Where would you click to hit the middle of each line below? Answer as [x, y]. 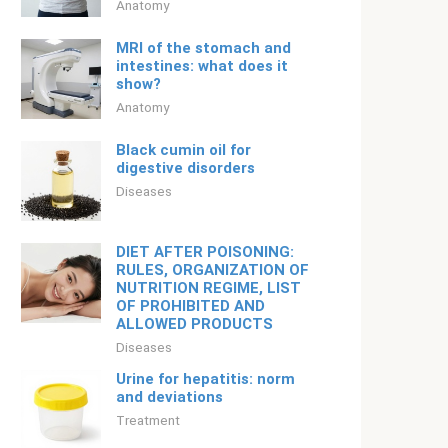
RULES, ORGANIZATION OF [212, 270]
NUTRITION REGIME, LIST [208, 288]
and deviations [169, 397]
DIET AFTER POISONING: [205, 252]
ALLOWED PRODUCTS [194, 324]
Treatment [148, 420]
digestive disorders [185, 168]
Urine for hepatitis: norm [205, 379]
